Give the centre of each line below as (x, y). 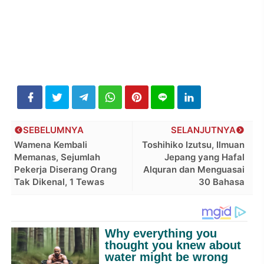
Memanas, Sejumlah (57, 157)
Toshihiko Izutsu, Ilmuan (193, 144)
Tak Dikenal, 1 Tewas (60, 181)
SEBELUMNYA (54, 130)
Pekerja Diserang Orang (66, 169)
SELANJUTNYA (203, 130)
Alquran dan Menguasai (194, 169)
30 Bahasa (221, 181)
